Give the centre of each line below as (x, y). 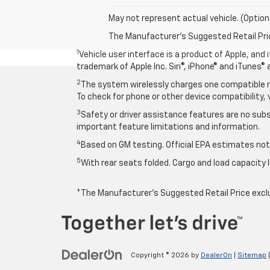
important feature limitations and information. (168, 127)
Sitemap (252, 255)
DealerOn (216, 255)
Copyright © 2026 (161, 255)
